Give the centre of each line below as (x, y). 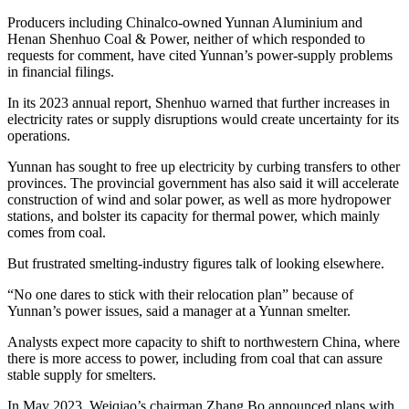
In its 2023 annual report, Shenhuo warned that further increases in (199, 103)
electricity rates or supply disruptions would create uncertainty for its (203, 120)
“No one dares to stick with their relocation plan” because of (180, 295)
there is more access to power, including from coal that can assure (195, 359)
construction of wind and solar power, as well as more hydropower (199, 200)
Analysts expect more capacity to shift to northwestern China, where (204, 342)
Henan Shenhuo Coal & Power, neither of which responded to (186, 39)
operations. (39, 136)
